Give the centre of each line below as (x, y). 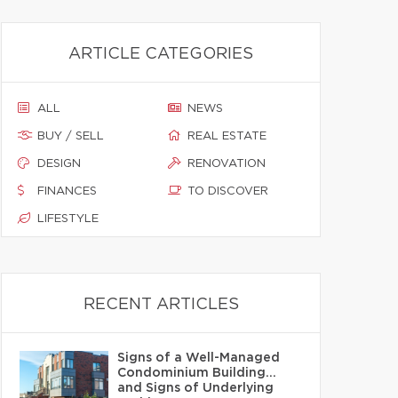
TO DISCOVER (228, 191)
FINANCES (67, 191)
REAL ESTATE (227, 136)
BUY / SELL (71, 136)
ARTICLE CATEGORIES (161, 54)
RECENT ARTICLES (161, 305)
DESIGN (59, 164)
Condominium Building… (197, 373)
